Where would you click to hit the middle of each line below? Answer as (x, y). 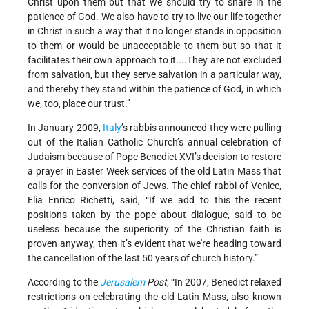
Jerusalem (122, 282)
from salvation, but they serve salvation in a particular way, (154, 74)
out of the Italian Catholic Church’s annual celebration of (154, 142)
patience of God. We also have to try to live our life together (154, 16)
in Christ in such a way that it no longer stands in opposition (154, 31)
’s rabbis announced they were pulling (201, 127)
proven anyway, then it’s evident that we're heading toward (154, 243)
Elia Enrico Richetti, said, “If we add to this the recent (154, 200)
